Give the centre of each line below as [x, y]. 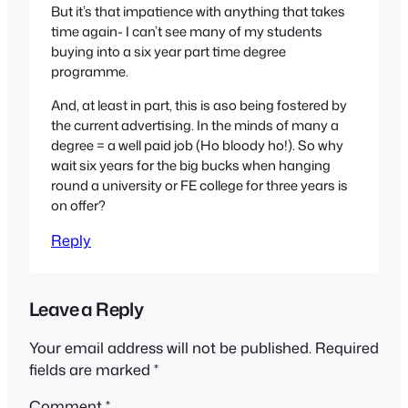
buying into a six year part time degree [168, 52]
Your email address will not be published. [170, 347]
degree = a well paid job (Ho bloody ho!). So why [197, 145]
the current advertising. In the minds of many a [195, 125]
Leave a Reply [87, 308]
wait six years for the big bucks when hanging [191, 165]
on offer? [78, 205]
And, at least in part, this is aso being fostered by [199, 105]
